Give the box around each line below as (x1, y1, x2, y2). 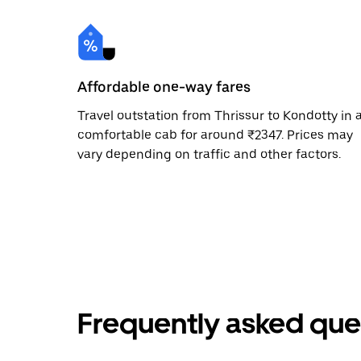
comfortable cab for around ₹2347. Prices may (77, 127, 353, 143)
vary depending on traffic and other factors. (77, 146, 341, 162)
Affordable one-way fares (77, 77, 251, 95)
